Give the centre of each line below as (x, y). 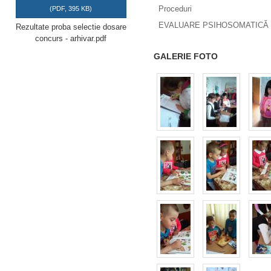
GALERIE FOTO (186, 56)
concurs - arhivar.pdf (71, 38)
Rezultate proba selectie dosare (71, 27)
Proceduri (175, 9)
